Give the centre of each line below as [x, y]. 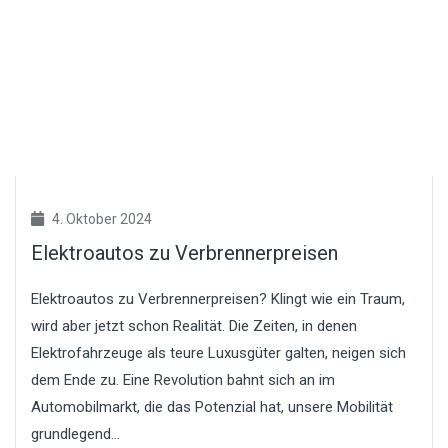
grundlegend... [75, 433]
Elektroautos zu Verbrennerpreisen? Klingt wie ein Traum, [218, 298]
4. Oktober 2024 [100, 218]
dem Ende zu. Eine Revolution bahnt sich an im [183, 379]
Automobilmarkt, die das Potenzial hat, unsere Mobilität [212, 406]
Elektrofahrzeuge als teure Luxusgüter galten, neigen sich [218, 352]
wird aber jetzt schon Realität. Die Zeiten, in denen [194, 325]
